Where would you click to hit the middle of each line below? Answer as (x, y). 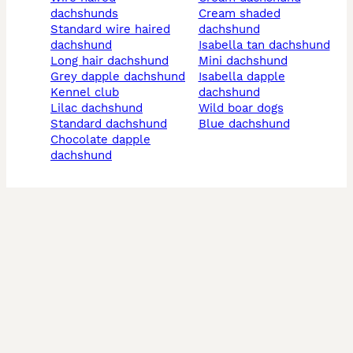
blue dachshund (248, 124)
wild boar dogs (246, 108)
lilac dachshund (100, 108)
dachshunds (84, 14)
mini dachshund (248, 61)
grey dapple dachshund (122, 77)
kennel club (89, 93)
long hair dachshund (113, 61)
